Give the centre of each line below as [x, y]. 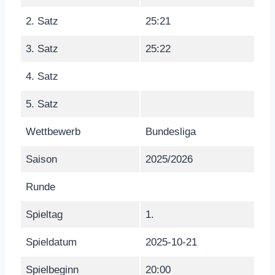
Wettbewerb [53, 131]
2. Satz [42, 21]
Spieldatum [51, 242]
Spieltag [44, 214]
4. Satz [42, 76]
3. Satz [42, 48]
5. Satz [42, 104]
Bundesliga [171, 131]
